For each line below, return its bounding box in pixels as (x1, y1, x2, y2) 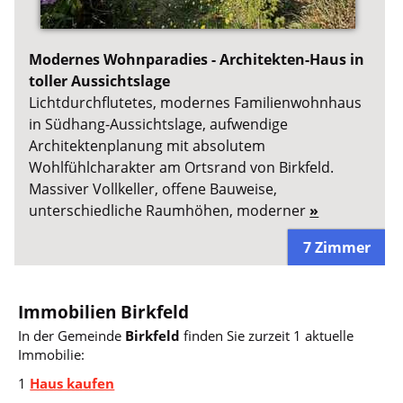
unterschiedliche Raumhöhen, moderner (29, 201, 310, 221)
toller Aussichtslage (29, 71, 171, 92)
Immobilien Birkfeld (18, 300, 190, 324)
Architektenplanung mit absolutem (29, 136, 266, 157)
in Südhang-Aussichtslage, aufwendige (29, 114, 289, 135)
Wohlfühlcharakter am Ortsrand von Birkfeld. (29, 157, 335, 178)
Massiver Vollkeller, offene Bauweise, (29, 179, 278, 200)
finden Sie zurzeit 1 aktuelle (180, 326, 354, 345)
